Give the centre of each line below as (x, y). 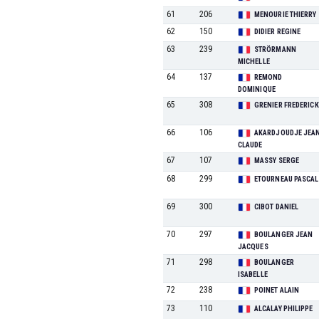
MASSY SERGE (277, 161)
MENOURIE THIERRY (285, 15)
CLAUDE (250, 145)
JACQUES (253, 247)
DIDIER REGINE (277, 32)
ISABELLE (252, 274)
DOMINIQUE (256, 89)
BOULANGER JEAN (283, 235)
